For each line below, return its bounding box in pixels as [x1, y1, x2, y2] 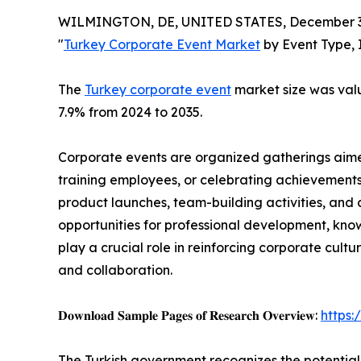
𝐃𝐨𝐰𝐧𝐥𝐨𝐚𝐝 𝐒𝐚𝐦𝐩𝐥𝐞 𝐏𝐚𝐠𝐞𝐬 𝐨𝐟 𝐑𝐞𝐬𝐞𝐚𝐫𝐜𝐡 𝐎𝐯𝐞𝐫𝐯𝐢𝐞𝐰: [58, 306, 321, 323]
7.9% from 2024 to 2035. [58, 103, 202, 120]
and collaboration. [58, 261, 172, 278]
